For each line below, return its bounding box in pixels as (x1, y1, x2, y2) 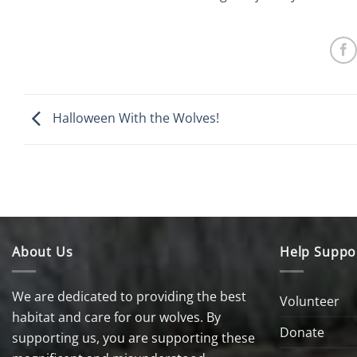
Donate (280, 323, 324, 341)
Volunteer (280, 292, 339, 310)
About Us (12, 242, 73, 261)
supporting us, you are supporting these (12, 328, 255, 347)
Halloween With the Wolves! (49, 109, 219, 127)
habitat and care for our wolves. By (12, 308, 221, 326)
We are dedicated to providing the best (12, 287, 246, 305)
